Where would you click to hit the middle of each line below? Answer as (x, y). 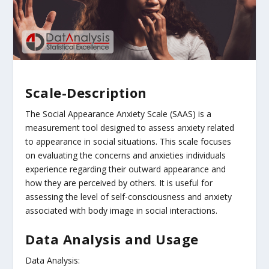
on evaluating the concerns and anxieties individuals (126, 155)
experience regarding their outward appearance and (126, 169)
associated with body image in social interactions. (122, 210)
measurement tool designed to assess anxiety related (130, 127)
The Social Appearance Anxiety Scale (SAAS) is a (119, 113)
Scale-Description (86, 92)
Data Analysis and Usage (112, 239)
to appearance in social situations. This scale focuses (128, 141)
